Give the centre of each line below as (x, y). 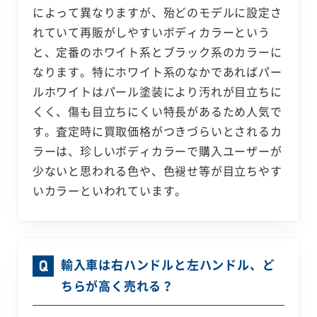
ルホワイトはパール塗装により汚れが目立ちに (157, 92)
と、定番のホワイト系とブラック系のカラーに (157, 52)
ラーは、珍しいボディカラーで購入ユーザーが (157, 151)
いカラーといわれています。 (110, 191)
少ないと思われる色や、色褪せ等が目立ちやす (157, 171)
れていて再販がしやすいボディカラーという (151, 32)
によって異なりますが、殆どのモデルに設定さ (157, 12)
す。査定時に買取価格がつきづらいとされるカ (157, 131)
